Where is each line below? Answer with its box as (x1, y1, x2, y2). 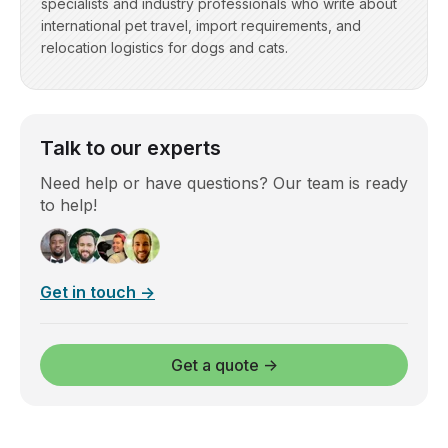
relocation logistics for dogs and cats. (41, 38, 288, 56)
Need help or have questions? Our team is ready (40, 172, 408, 193)
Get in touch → (40, 281, 155, 302)
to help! (40, 194, 97, 215)
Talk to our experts (40, 135, 221, 160)
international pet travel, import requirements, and (41, 16, 361, 34)
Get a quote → (170, 354, 278, 375)
